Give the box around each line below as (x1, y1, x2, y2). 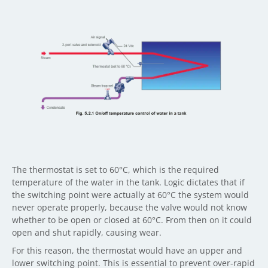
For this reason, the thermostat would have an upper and (12, 244, 242, 256)
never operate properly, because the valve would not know (12, 201, 247, 213)
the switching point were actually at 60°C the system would (12, 188, 249, 200)
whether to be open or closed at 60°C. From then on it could (12, 214, 252, 226)
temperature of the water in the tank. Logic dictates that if (12, 176, 245, 188)
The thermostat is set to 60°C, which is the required (12, 163, 219, 175)
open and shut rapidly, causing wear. (12, 226, 164, 238)
